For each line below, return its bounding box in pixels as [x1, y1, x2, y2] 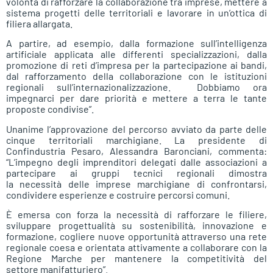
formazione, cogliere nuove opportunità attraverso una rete [6, 230, 267, 242]
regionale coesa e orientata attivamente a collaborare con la [6, 241, 267, 253]
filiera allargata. [6, 17, 73, 29]
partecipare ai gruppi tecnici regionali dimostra [6, 166, 267, 179]
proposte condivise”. [6, 103, 94, 115]
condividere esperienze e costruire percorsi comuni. [6, 188, 230, 200]
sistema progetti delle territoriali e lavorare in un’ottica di [6, 6, 267, 18]
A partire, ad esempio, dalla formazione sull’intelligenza [6, 37, 267, 49]
